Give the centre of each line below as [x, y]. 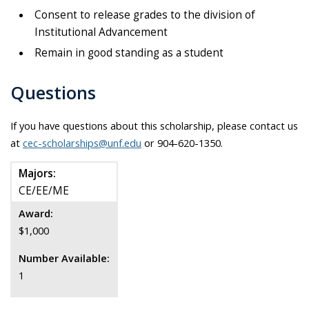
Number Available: [64, 258]
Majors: [37, 174]
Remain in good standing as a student [129, 52]
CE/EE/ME [44, 191]
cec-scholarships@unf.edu [82, 142]
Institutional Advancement [101, 32]
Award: [36, 213]
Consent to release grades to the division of [145, 14]
